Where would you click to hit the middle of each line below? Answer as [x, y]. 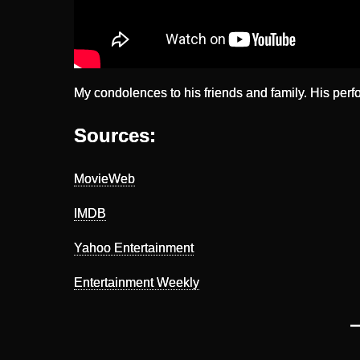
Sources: [115, 135]
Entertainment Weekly [137, 282]
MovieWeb [104, 178]
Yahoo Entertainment [134, 247]
